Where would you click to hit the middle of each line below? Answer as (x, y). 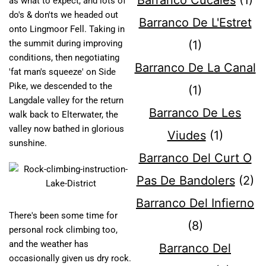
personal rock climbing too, (63, 230)
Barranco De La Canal (195, 68)
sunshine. (29, 143)
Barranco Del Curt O (195, 158)
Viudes (186, 136)
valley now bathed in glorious (66, 129)
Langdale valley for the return (66, 101)
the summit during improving (66, 44)
